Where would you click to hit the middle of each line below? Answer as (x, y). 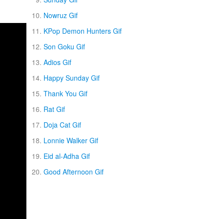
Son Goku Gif (64, 46)
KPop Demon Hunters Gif (82, 31)
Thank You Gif (65, 93)
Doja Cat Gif (62, 125)
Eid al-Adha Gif (66, 156)
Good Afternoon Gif (73, 172)
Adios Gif (57, 62)
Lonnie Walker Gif (71, 140)
